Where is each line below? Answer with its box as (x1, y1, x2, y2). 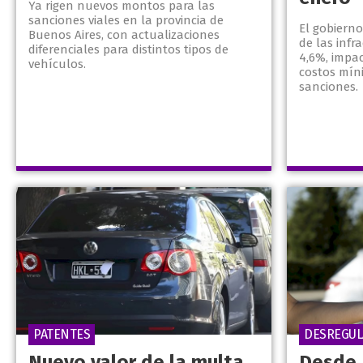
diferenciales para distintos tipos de (28, 42, 228, 58)
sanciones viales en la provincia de (28, 13, 224, 28)
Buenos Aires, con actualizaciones (28, 28, 220, 43)
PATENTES (33, 327, 90, 343)
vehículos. (28, 57, 86, 72)
